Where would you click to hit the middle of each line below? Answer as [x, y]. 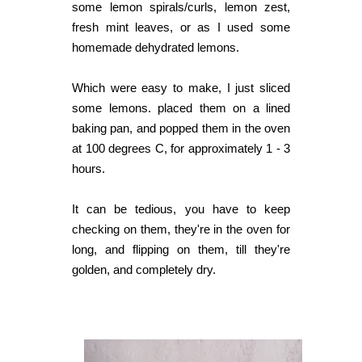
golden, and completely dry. [144, 270]
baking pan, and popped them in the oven [181, 128]
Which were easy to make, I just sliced [181, 88]
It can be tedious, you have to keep [181, 209]
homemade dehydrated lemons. [156, 48]
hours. [88, 169]
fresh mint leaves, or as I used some [181, 27]
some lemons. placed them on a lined [181, 108]
